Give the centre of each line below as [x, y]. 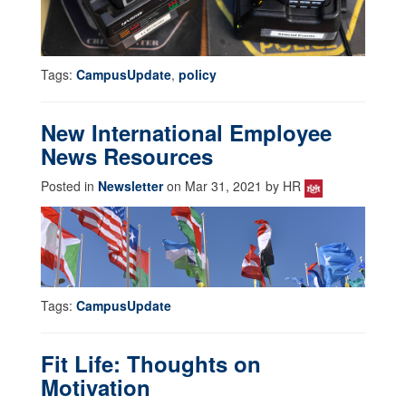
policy [198, 75]
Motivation [96, 387]
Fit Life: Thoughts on [151, 364]
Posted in [69, 186]
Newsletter [130, 186]
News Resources [127, 156]
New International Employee [186, 133]
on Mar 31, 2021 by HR [234, 186]
